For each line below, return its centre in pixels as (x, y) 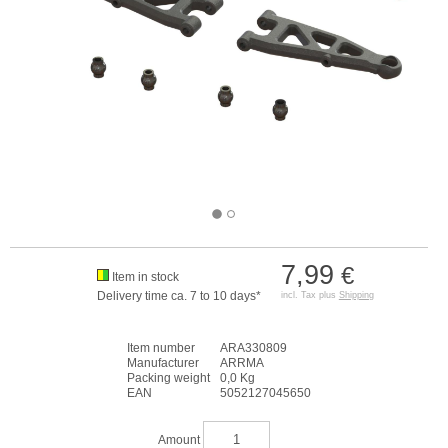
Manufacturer (163, 363)
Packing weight (168, 378)
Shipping (356, 295)
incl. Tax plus (309, 295)
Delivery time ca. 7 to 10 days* (178, 296)
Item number (161, 348)
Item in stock (145, 277)
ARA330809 (253, 348)
